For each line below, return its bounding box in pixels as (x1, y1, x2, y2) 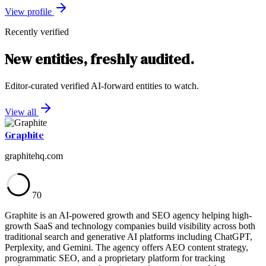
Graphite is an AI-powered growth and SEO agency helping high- (5, 210, 252, 220)
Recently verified (5, 26, 69, 37)
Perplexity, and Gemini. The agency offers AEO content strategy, (5, 242, 248, 252)
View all (5, 106, 39, 117)
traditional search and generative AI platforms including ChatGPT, (5, 231, 252, 242)
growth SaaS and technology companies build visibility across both (5, 220, 255, 231)
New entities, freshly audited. (5, 49, 194, 69)
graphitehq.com (5, 150, 63, 161)
